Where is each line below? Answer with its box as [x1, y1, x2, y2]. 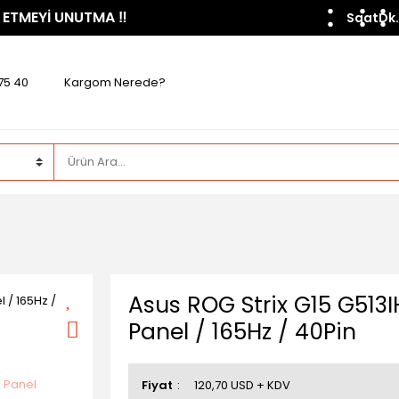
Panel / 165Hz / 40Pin [128, 316, 356, 347]
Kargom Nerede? [63, 74, 166, 91]
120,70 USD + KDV [194, 377, 290, 394]
